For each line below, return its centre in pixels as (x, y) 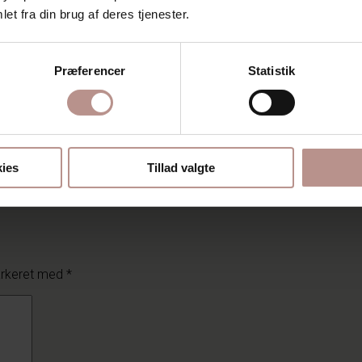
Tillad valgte (181, 167)
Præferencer (90, 70)
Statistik (271, 70)
